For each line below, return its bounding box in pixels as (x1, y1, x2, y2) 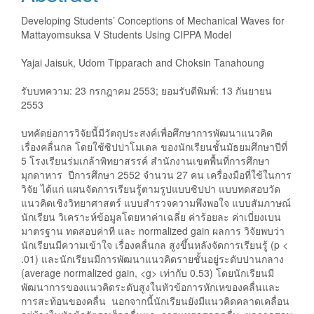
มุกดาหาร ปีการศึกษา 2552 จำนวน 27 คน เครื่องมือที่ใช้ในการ (21, 167, 292, 182)
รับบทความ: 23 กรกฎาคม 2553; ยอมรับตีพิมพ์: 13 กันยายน (21, 83, 272, 97)
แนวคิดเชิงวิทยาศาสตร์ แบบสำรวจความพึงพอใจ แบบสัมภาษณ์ (21, 195, 291, 210)
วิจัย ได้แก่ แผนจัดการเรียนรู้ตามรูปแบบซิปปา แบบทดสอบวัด (21, 181, 280, 196)
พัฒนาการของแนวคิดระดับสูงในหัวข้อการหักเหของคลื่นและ (21, 279, 280, 294)
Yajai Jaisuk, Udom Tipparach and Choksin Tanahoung (21, 55, 264, 69)
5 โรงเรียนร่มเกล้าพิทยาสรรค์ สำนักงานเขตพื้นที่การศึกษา (21, 153, 270, 168)
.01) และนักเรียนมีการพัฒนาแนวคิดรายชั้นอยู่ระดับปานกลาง (21, 251, 284, 266)
